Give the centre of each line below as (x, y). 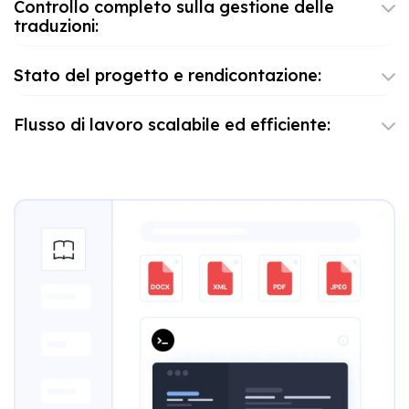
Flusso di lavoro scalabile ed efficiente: (172, 124)
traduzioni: (56, 26)
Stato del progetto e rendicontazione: (167, 75)
